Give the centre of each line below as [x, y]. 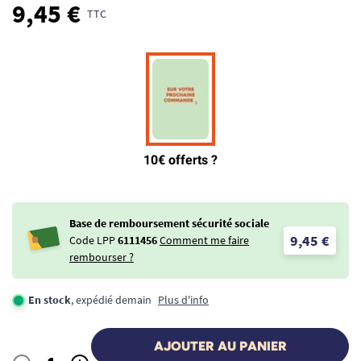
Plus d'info [183, 300]
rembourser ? [102, 257]
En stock [50, 300]
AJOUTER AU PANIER [220, 346]
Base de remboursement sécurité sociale [169, 223]
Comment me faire [204, 240]
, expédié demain [111, 300]
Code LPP [92, 240]
